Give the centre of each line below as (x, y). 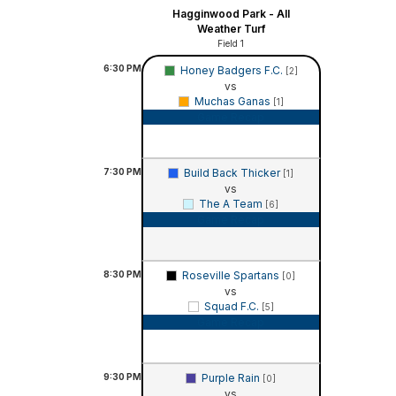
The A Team (232, 203)
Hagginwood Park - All (231, 13)
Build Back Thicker (233, 172)
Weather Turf (231, 28)
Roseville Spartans (232, 275)
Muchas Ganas (233, 101)
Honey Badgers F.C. (232, 70)
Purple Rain (232, 377)
